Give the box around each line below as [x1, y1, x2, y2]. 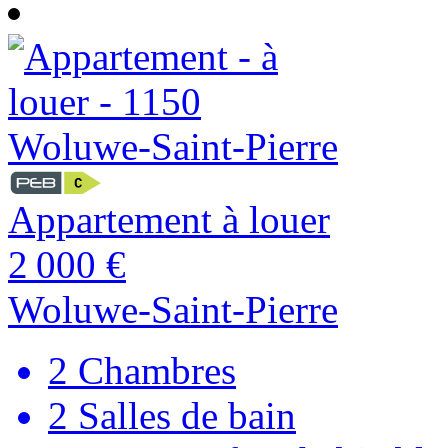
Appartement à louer [8, 198, 330, 242]
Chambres [68, 349, 236, 393]
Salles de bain [68, 394, 296, 438]
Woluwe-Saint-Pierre [8, 288, 338, 332]
